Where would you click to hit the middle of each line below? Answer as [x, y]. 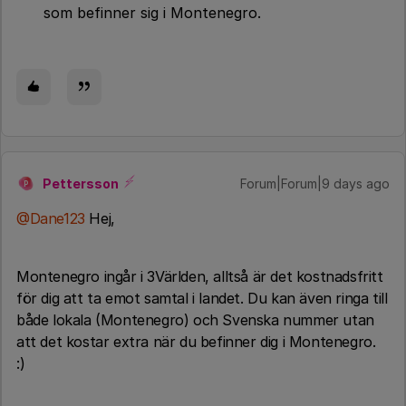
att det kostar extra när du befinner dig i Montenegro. [196, 342]
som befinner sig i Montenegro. [152, 13]
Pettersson [81, 184]
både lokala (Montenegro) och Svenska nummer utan [195, 320]
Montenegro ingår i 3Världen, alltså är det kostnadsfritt [200, 276]
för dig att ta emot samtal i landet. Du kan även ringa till [202, 298]
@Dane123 [51, 218]
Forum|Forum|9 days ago [315, 184]
